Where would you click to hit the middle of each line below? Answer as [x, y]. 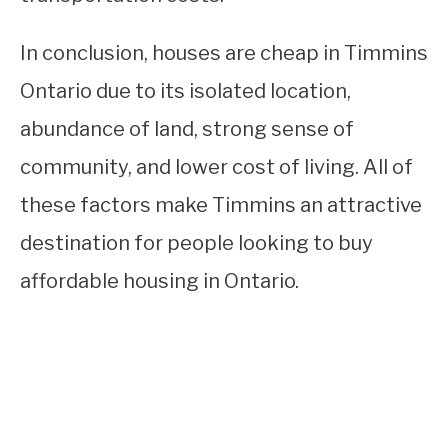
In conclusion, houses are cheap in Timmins [224, 53]
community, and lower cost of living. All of [216, 167]
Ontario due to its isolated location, [185, 91]
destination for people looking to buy [196, 243]
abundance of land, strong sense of [187, 129]
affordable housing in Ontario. [159, 281]
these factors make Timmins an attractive [221, 205]
